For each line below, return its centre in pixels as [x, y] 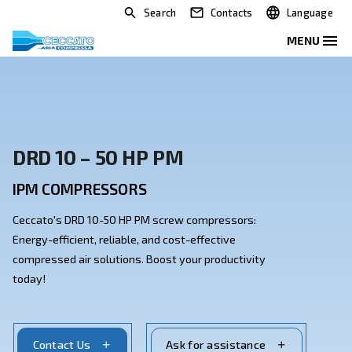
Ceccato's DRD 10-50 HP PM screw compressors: [168, 274]
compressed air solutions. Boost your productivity [174, 324]
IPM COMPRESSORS [100, 236]
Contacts [290, 16]
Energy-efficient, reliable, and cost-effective [155, 299]
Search [200, 16]
